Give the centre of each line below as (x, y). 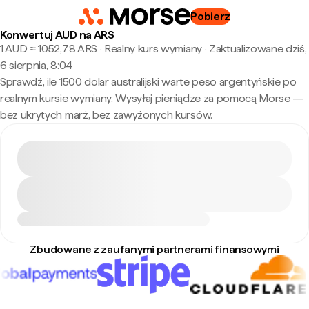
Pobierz (211, 16)
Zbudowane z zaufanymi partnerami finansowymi (154, 249)
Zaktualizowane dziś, (258, 49)
